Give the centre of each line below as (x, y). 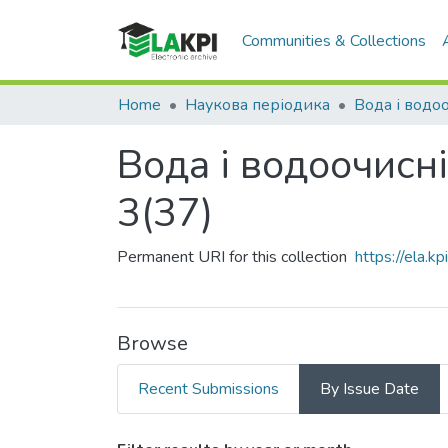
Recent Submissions (208, 389)
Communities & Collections (334, 40)
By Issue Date (369, 389)
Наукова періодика (257, 105)
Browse (152, 343)
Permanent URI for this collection (232, 257)
